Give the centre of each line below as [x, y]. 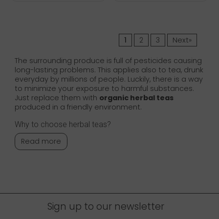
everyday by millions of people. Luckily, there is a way [109, 79]
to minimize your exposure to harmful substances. [104, 89]
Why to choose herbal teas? [63, 125]
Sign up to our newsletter [106, 207]
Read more [41, 142]
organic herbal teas [136, 98]
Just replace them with [57, 98]
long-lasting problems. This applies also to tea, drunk [109, 70]
